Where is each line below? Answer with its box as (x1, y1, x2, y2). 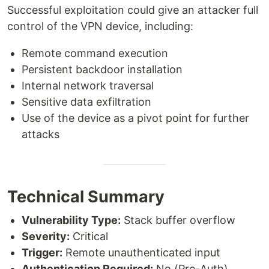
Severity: (22, 230, 70, 243)
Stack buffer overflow (121, 214, 235, 226)
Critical (70, 230, 108, 243)
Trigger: (22, 246, 62, 259)
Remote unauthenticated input (62, 246, 220, 259)
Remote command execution (22, 47, 168, 59)
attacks (22, 128, 59, 141)
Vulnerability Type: (22, 214, 121, 226)
